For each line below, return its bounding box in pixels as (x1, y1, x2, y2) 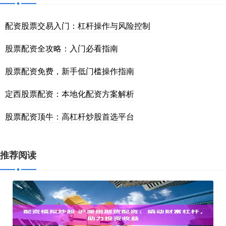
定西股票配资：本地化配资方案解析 (5, 87, 134, 99)
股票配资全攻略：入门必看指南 (5, 42, 118, 54)
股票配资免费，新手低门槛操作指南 (5, 65, 134, 77)
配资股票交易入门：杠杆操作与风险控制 (5, 19, 150, 31)
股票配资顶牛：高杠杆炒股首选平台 (5, 110, 134, 122)
